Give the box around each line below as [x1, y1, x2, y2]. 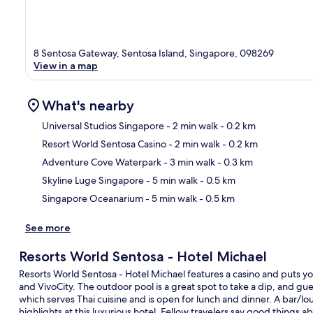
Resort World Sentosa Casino [42, 137, 166, 150]
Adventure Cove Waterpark [42, 155, 161, 168]
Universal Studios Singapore [42, 119, 164, 132]
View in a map [34, 59, 98, 72]
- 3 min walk [161, 155, 215, 168]
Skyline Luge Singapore [42, 173, 144, 187]
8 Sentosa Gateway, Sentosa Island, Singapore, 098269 [34, 46, 274, 59]
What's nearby [42, 96, 134, 114]
